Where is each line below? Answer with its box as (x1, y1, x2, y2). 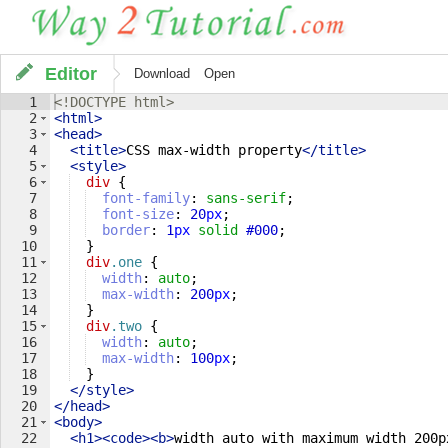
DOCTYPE (70, 94, 126, 110)
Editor (45, 63, 97, 84)
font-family (102, 190, 190, 206)
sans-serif (206, 190, 286, 206)
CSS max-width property (126, 142, 302, 158)
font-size (102, 206, 174, 222)
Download (134, 67, 190, 81)
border (102, 222, 150, 238)
